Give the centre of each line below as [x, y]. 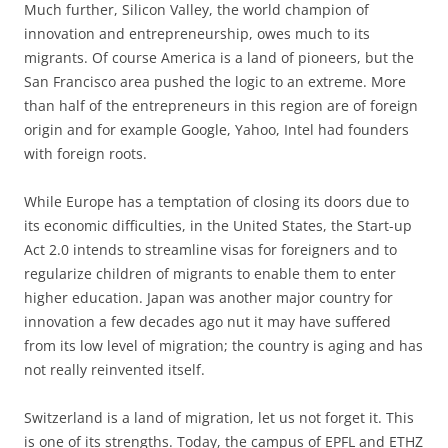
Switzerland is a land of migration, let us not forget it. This [219, 417]
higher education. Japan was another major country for [208, 297]
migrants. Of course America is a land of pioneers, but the [219, 57]
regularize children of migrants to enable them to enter [210, 273]
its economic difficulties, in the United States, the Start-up [218, 225]
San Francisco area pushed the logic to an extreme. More [215, 81]
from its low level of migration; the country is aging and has [223, 345]
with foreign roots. [85, 153]
